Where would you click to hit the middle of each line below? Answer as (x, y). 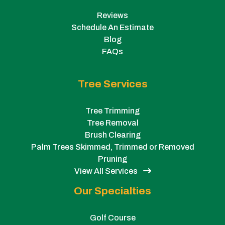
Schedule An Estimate (113, 28)
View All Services (106, 171)
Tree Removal (113, 123)
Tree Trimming (113, 111)
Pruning (113, 159)
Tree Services (113, 84)
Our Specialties (113, 191)
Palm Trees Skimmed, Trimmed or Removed (113, 147)
